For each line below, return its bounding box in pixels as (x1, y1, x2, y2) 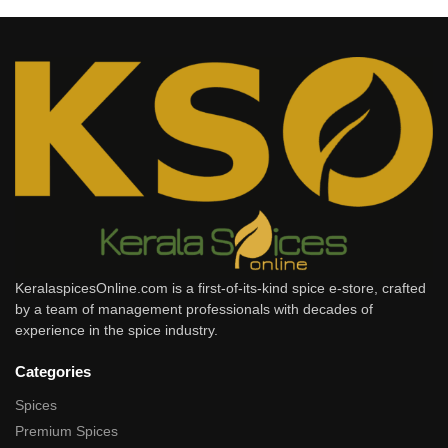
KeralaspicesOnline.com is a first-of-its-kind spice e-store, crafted (15, 279, 426, 296)
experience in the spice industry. (15, 321, 218, 338)
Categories (15, 362, 91, 380)
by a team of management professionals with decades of (15, 300, 373, 317)
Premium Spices (15, 423, 118, 440)
